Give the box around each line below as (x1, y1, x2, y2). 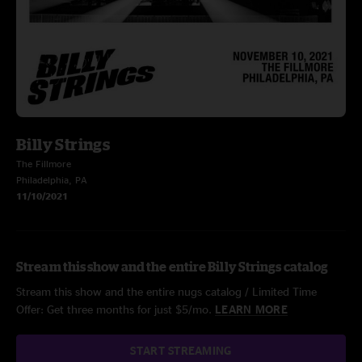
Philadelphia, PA (16, 175, 87, 185)
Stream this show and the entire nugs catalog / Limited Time (16, 285, 317, 297)
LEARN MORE (215, 303, 288, 315)
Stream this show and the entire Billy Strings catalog (16, 259, 329, 274)
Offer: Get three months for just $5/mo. (16, 303, 215, 315)
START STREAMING (130, 344, 232, 356)
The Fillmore (16, 158, 71, 169)
